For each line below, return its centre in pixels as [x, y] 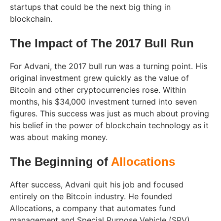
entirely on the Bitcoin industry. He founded [91, 197]
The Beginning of [60, 162]
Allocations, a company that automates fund [93, 208]
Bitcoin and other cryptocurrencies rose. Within [98, 90]
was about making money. [59, 137]
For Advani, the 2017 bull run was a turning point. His [109, 66]
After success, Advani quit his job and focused [97, 185]
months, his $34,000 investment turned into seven [103, 102]
